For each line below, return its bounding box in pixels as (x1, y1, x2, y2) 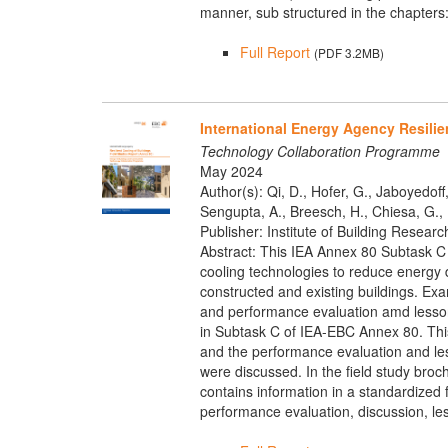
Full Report (239, 42, 310, 63)
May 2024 (199, 160, 263, 181)
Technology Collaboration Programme (199, 140, 440, 161)
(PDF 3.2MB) (313, 44, 384, 62)
